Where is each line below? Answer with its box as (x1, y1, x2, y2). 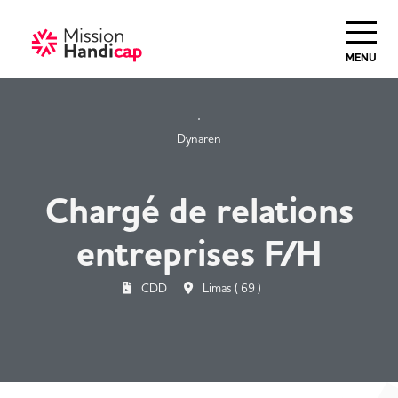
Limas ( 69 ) (200, 281, 261, 295)
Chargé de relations (44, 187, 354, 235)
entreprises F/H (76, 230, 322, 278)
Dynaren (177, 131, 221, 146)
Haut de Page (12, 10, 93, 28)
